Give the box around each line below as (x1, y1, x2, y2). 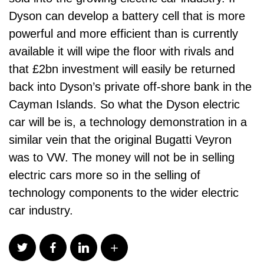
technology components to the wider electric (9, 186, 239, 199)
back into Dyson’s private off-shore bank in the (9, 80, 252, 93)
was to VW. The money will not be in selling (9, 151, 235, 164)
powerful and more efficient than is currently (9, 27, 238, 40)
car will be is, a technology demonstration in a (9, 115, 247, 128)
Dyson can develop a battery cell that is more (9, 9, 245, 22)
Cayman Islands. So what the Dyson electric (9, 98, 240, 111)
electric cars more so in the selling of (9, 169, 200, 181)
